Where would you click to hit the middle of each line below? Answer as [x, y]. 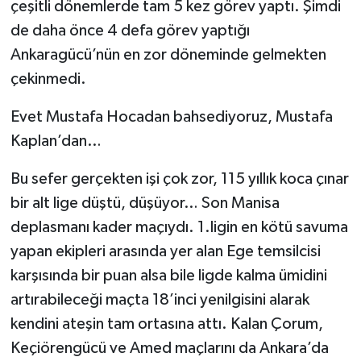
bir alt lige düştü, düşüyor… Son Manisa [145, 203]
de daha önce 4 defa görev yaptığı [130, 31]
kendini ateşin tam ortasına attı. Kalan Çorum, [166, 324]
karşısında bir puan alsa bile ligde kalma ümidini [168, 276]
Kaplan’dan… [56, 141]
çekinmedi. [48, 79]
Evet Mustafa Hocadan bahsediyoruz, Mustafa [171, 117]
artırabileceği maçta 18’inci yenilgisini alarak [160, 300]
